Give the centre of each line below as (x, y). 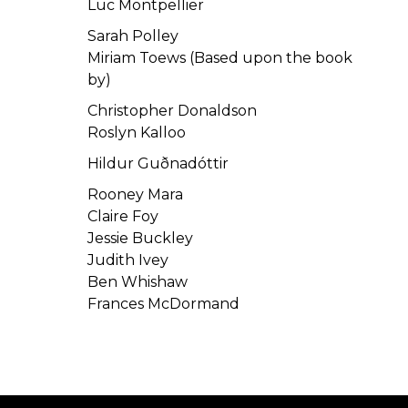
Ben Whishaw (138, 282)
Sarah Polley (133, 36)
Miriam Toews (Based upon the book (220, 58)
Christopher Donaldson (173, 111)
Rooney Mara (136, 194)
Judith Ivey (128, 260)
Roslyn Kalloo (137, 133)
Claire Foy (123, 216)
